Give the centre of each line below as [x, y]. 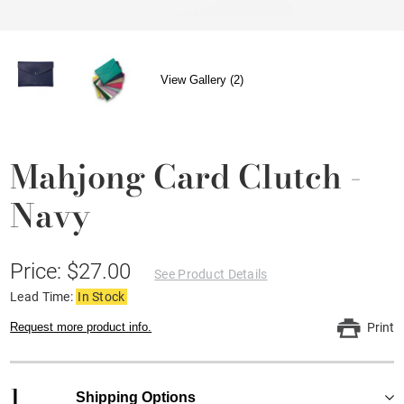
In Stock [101, 296]
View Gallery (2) [202, 80]
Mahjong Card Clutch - [186, 176]
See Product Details [211, 274]
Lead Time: [43, 296]
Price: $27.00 [73, 271]
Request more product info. [81, 326]
